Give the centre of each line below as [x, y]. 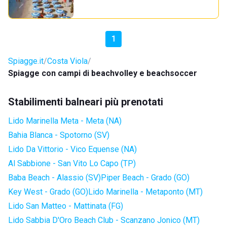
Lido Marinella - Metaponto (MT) [145, 192]
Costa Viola [67, 61]
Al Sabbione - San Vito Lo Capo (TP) [72, 163]
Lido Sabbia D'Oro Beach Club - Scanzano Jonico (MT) [104, 220]
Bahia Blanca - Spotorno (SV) [59, 135]
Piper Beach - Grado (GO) [145, 178]
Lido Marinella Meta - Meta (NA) [65, 121]
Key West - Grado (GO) [48, 192]
